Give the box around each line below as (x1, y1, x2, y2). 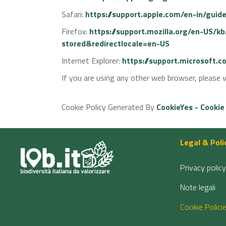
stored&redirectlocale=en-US (62, 37, 169, 49)
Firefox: (62, 25, 89, 37)
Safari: (62, 8, 85, 20)
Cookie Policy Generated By (62, 101, 156, 113)
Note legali (180, 181, 215, 193)
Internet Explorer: (62, 54, 122, 67)
